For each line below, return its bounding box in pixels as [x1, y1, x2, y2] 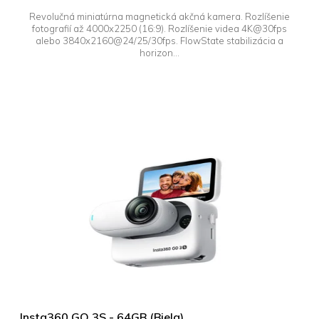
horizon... [140, 46, 179, 58]
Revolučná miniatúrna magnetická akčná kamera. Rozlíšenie [29, 10, 290, 22]
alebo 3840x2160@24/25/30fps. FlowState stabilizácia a [36, 34, 283, 46]
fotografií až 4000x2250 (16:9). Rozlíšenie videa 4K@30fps [32, 22, 287, 34]
